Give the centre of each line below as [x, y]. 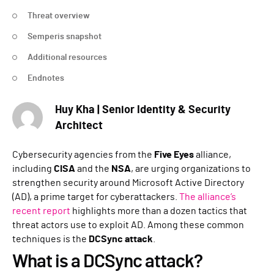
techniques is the [50, 239]
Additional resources [67, 57]
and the [93, 169]
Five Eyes [174, 155]
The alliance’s [208, 197]
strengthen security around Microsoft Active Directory [128, 183]
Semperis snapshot [65, 37]
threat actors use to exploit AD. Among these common [128, 225]
